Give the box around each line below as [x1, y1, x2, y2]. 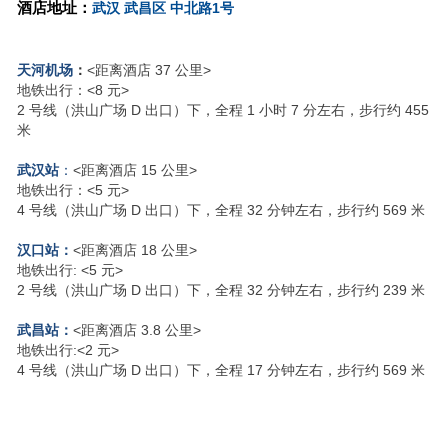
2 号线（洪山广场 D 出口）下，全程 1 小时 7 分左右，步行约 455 [16, 101, 429, 118]
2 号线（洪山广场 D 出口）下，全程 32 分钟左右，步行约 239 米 [16, 281, 425, 298]
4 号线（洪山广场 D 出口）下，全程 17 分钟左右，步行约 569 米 [16, 361, 425, 378]
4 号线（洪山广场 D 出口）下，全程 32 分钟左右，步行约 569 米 [16, 201, 425, 218]
